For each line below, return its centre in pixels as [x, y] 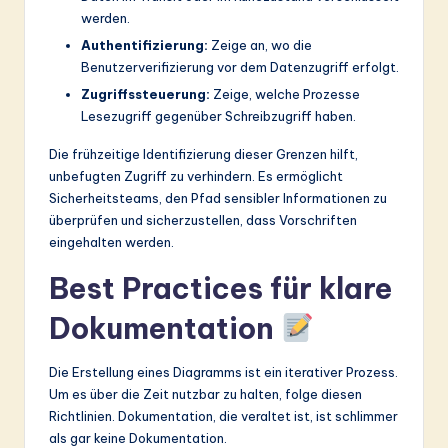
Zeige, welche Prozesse [285, 94]
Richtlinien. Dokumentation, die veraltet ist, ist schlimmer [223, 416]
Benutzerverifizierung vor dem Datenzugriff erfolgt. [240, 67]
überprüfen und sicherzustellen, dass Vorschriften [203, 220]
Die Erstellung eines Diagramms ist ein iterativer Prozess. [223, 372]
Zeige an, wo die [260, 45]
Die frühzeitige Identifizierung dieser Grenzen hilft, [203, 154]
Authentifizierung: [144, 45]
